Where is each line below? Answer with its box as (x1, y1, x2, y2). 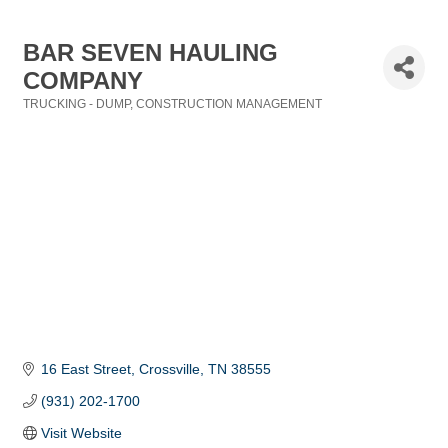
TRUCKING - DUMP (23, 97, 130, 111)
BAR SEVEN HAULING (23, 39, 278, 66)
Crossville (138, 361, 200, 378)
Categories (22, 111, 85, 124)
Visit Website (40, 425, 122, 442)
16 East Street (40, 361, 131, 378)
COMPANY (23, 67, 143, 94)
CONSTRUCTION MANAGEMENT (136, 97, 322, 111)
